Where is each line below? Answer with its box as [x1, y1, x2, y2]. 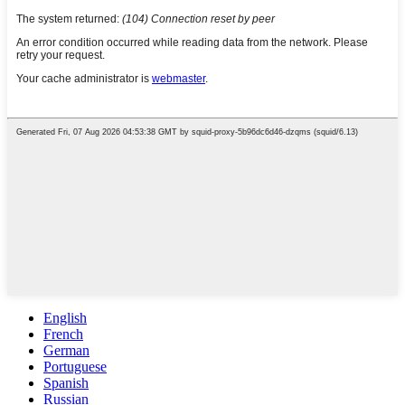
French [43, 326, 83, 343]
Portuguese [43, 359, 107, 375]
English [43, 310, 87, 326]
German [43, 343, 89, 359]
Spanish [43, 375, 89, 391]
